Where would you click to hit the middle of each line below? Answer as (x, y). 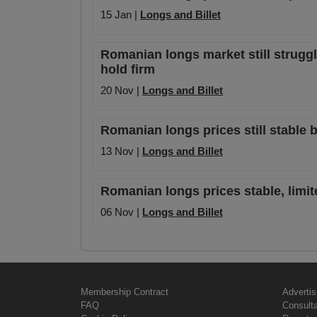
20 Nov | (121, 91)
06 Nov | (121, 212)
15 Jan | (120, 15)
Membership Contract (125, 292)
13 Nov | (121, 151)
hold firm (128, 70)
